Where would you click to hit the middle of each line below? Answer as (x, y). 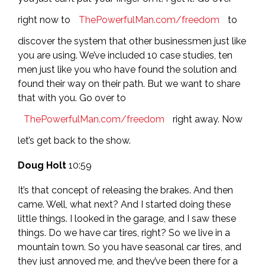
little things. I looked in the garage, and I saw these (127, 219)
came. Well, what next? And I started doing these (124, 204)
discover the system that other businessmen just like (132, 41)
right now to (45, 20)
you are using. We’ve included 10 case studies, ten (125, 55)
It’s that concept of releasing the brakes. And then (125, 190)
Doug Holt (42, 165)
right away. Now (206, 119)
